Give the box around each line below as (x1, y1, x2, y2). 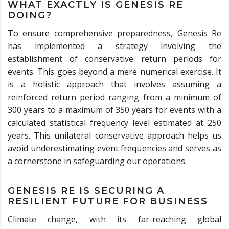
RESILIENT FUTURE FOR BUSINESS (8, 195, 208, 207)
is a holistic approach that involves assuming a (8, 78, 221, 90)
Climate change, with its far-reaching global (8, 213, 221, 225)
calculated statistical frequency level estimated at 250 (8, 117, 221, 128)
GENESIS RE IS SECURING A (8, 185, 165, 196)
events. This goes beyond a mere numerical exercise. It (8, 65, 221, 77)
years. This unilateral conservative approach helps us (8, 129, 221, 141)
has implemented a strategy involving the (8, 40, 221, 52)
